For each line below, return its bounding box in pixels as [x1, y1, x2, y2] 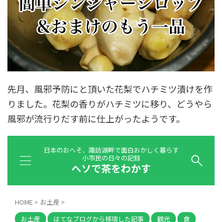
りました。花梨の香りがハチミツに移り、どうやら [7, 97, 212, 111]
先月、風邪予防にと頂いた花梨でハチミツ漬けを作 [7, 82, 213, 96]
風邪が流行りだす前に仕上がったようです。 [7, 112, 187, 125]
